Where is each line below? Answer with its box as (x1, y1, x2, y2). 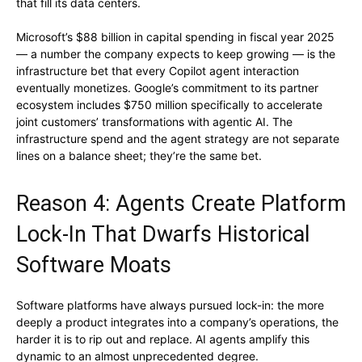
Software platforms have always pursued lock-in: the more (16, 298, 324, 313)
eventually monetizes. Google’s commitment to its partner (16, 81, 318, 95)
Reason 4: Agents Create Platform (16, 191, 346, 217)
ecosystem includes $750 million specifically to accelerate (16, 98, 322, 112)
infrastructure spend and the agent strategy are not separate (16, 132, 339, 146)
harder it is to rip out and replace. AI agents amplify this (16, 332, 309, 347)
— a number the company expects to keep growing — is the (16, 47, 335, 61)
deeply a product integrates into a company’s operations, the (16, 315, 339, 330)
